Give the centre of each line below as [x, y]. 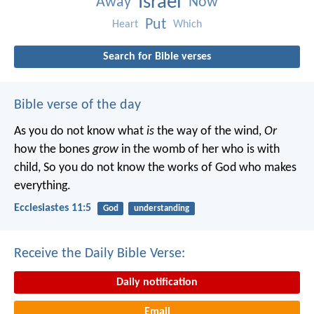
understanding [161, 208]
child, [27, 168]
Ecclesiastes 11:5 [53, 209]
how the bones [53, 149]
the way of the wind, [208, 131]
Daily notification [157, 283]
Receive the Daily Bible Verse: [100, 254]
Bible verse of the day [77, 105]
